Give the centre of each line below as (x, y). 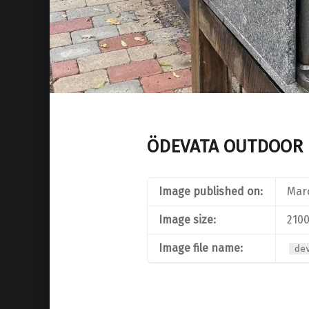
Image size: (188, 220)
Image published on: (211, 192)
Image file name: (201, 248)
